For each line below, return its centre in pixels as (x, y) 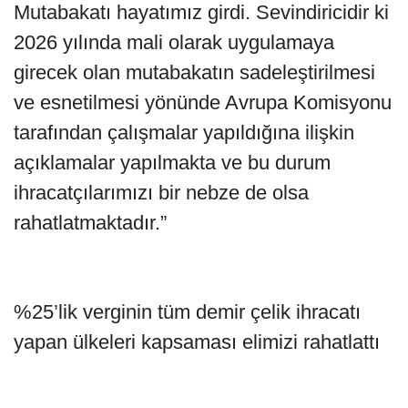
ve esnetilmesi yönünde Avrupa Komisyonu (203, 103)
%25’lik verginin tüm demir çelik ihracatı (187, 312)
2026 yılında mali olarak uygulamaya (174, 43)
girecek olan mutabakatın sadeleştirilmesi (194, 73)
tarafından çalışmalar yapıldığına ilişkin (184, 133)
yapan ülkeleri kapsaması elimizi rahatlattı (197, 342)
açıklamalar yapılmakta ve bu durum (172, 163)
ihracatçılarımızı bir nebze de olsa (161, 193)
